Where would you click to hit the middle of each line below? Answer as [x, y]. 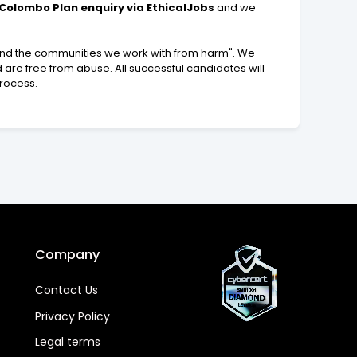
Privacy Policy [73, 316]
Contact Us [67, 290]
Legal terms [68, 342]
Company [68, 255]
